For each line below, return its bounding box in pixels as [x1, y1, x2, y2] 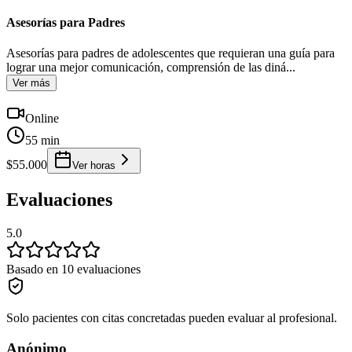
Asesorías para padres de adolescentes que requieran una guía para [6, 46, 335, 60]
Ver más [13, 77, 50, 90]
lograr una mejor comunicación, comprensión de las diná [6, 60, 286, 75]
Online [25, 112, 59, 126]
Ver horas [72, 159, 115, 172]
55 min [25, 134, 60, 148]
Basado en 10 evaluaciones [6, 262, 141, 277]
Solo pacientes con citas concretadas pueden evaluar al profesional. [6, 311, 337, 325]
